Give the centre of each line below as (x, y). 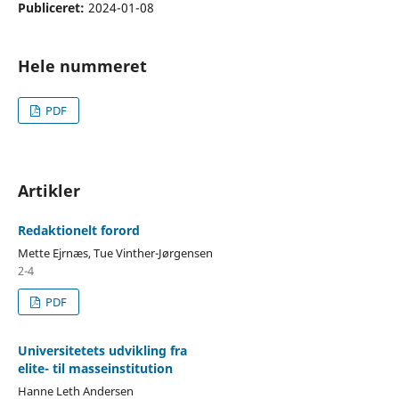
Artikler (49, 190)
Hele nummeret (82, 65)
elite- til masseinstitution (95, 368)
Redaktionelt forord (78, 230)
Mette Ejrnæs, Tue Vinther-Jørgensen (115, 252)
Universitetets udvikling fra (102, 350)
